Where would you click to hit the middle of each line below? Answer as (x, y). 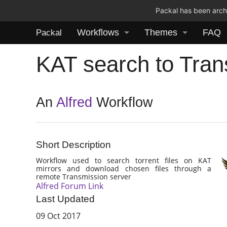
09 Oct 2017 (59, 216)
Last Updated (66, 199)
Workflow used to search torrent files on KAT (124, 160)
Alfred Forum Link (70, 186)
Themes (161, 32)
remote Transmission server (84, 176)
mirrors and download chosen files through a (124, 168)
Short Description (74, 145)
